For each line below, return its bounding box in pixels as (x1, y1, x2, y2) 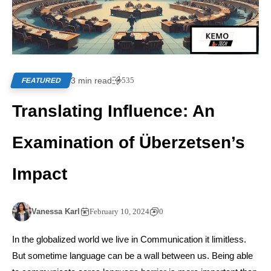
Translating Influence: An (12, 101, 215, 120)
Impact (12, 164, 67, 183)
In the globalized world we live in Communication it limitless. (12, 233, 246, 244)
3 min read (71, 75, 112, 85)
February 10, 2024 (90, 206, 149, 216)
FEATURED (21, 76, 62, 85)
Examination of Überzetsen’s (12, 132, 245, 152)
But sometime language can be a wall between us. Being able (12, 250, 253, 261)
